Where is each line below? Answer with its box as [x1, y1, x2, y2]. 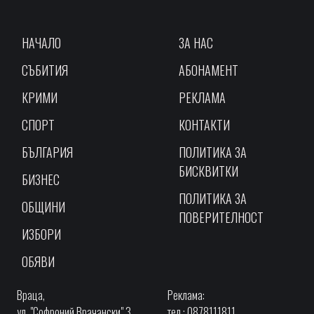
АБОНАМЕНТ [179, 61, 238, 80]
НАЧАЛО [22, 34, 61, 53]
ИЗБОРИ [22, 225, 61, 244]
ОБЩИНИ [22, 198, 65, 217]
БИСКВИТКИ [179, 162, 238, 181]
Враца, [17, 287, 45, 304]
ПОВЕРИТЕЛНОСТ [179, 208, 264, 227]
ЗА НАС [179, 34, 213, 53]
